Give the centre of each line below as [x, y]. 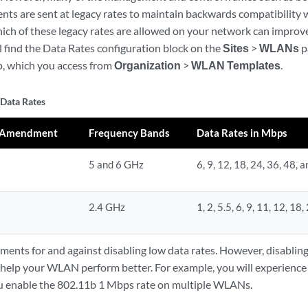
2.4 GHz [107, 207]
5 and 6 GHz [117, 165]
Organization [147, 65]
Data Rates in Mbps [242, 133]
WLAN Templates [236, 65]
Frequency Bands [130, 133]
